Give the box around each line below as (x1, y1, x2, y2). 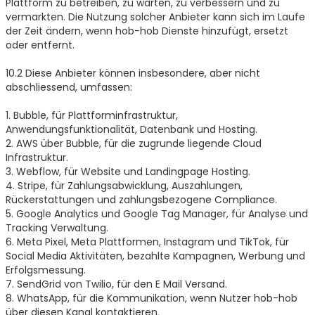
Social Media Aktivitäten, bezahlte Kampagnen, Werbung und (5, 248, 305, 263)
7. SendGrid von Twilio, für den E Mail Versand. (5, 276, 227, 291)
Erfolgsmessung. (5, 262, 86, 277)
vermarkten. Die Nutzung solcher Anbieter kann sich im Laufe (5, 9, 305, 24)
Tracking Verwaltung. (5, 220, 108, 235)
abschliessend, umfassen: (5, 79, 132, 94)
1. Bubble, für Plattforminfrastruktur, (5, 108, 178, 122)
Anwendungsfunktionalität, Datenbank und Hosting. (5, 122, 257, 136)
